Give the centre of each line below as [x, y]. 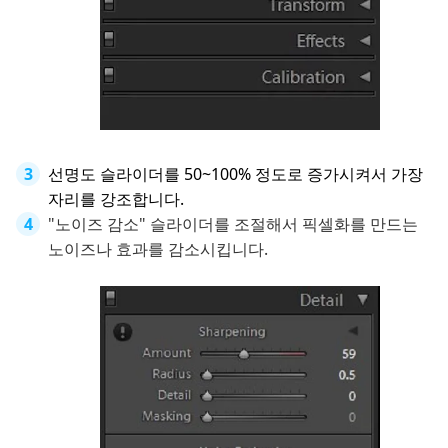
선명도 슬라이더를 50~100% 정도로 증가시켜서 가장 [235, 174]
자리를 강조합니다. [116, 199]
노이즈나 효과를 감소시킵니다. [158, 249]
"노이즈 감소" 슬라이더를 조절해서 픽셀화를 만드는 [233, 224]
